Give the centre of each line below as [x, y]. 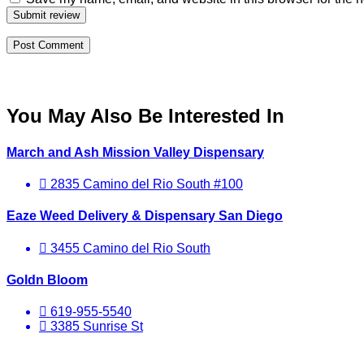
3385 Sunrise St [95, 327]
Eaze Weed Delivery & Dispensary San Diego [145, 216]
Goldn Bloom [47, 279]
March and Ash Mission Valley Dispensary [135, 152]
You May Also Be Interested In [145, 116]
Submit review [46, 15]
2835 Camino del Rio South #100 [145, 184]
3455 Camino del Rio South [129, 248]
